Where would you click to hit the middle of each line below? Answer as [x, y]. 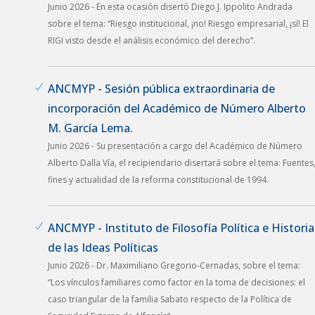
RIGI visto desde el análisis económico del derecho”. [152, 40]
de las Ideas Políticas [103, 247]
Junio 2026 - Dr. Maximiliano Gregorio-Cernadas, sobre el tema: [174, 265]
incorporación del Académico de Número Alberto [177, 108]
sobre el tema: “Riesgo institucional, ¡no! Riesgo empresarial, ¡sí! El [178, 23]
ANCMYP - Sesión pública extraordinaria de [161, 88]
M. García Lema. [90, 128]
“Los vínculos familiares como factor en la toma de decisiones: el [176, 282]
